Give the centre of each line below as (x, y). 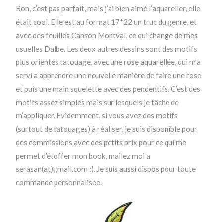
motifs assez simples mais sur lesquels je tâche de (98, 102)
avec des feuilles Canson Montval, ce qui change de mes (107, 35)
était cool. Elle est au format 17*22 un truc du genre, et (107, 22)
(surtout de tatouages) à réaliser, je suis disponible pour (107, 129)
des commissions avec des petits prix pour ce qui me (101, 142)
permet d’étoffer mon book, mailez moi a (83, 155)
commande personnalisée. (59, 182)
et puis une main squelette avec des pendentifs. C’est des (108, 88)
